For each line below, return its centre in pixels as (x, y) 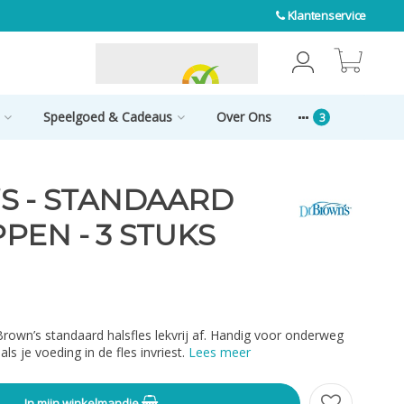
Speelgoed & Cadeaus (108, 117)
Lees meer (220, 352)
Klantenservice (326, 15)
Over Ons (244, 117)
